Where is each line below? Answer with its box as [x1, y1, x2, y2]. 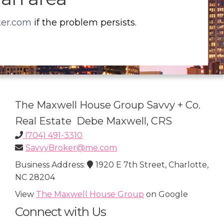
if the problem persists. [31, 17, 136, 28]
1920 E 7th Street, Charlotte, [95, 160, 208, 170]
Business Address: [15, 160, 87, 170]
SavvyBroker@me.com [25, 143, 117, 153]
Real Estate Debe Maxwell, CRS [15, 115, 172, 127]
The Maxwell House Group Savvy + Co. [15, 99, 200, 111]
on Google [144, 189, 188, 199]
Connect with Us [15, 204, 106, 219]
